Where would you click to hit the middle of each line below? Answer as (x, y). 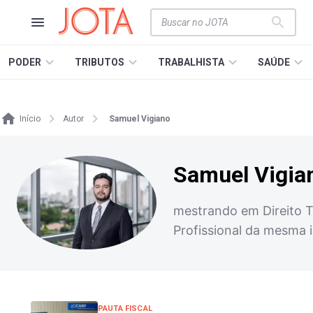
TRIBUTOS (100, 62)
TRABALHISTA (191, 62)
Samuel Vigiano (140, 119)
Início (30, 119)
